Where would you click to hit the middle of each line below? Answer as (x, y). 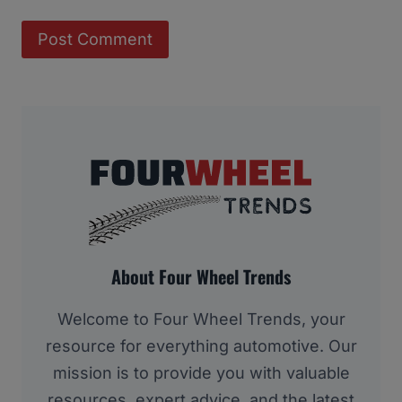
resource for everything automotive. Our (201, 346)
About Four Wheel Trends (201, 277)
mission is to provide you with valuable (201, 373)
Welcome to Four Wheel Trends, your (201, 319)
